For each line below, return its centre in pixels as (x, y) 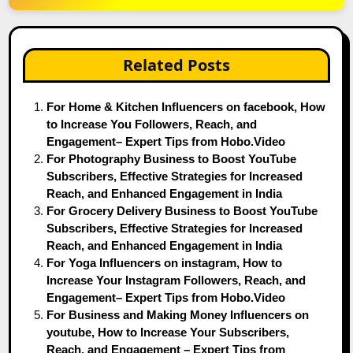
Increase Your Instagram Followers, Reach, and (176, 280)
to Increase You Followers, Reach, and (152, 124)
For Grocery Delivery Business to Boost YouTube (182, 210)
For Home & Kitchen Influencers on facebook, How (186, 106)
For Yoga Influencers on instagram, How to (165, 262)
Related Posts (176, 65)
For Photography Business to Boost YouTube (172, 158)
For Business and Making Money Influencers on (178, 314)
